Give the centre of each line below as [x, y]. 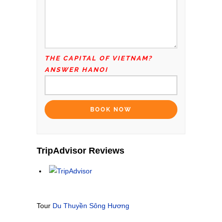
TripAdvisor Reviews [81, 150]
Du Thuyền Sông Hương [91, 205]
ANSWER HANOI [76, 70]
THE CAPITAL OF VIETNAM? [98, 58]
